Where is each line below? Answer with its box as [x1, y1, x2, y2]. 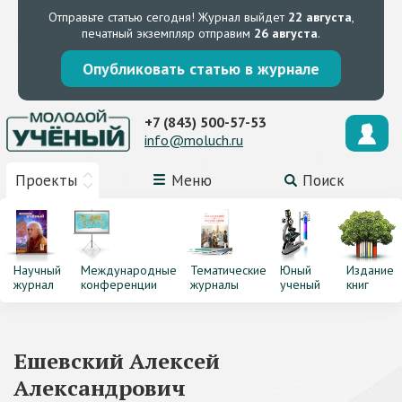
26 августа [254, 25, 318, 41]
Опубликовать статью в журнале [83, 58, 319, 79]
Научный [13, 262, 61, 278]
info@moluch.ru [144, 130, 243, 149]
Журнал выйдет [194, 9, 288, 25]
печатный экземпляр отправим [82, 25, 254, 41]
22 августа [287, 9, 352, 25]
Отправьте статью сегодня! [48, 9, 195, 25]
